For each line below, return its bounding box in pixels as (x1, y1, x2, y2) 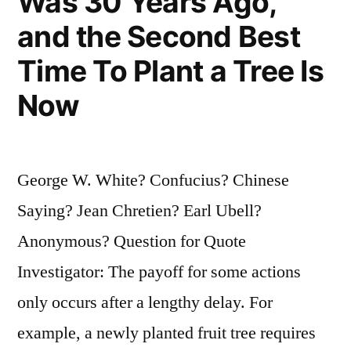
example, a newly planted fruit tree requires (17, 321, 316, 344)
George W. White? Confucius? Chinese (17, 168, 289, 191)
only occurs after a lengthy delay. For (17, 291, 273, 313)
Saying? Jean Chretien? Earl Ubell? (17, 199, 262, 222)
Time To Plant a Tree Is (17, 52, 324, 89)
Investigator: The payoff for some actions (17, 260, 301, 283)
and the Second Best (17, 18, 300, 54)
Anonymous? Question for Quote (17, 230, 246, 252)
